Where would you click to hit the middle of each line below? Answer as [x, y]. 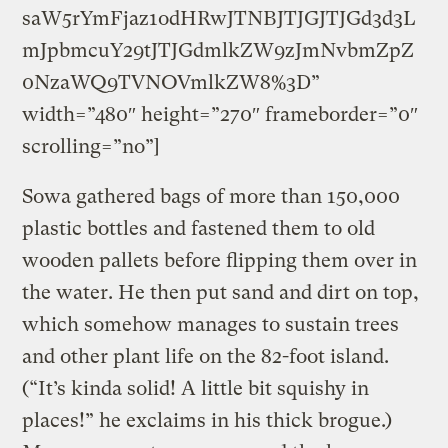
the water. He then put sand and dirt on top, [221, 292]
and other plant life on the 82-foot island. [206, 356]
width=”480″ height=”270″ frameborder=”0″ [220, 114]
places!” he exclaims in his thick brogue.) [207, 420]
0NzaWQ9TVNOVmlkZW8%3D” [171, 82]
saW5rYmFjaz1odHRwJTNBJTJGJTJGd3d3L [219, 18]
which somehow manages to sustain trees [211, 324]
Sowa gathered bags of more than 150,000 [211, 196]
